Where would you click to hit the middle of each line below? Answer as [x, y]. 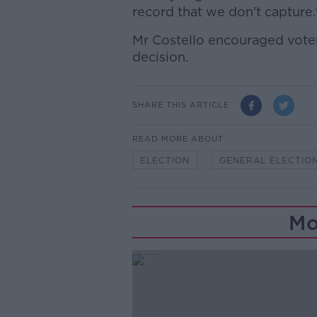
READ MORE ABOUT [178, 138]
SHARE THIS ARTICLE [180, 105]
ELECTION [165, 160]
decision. [160, 57]
